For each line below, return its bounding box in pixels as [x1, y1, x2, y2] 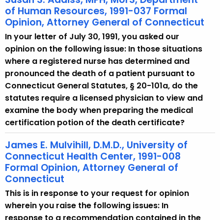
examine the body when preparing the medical [5, 104, 193, 116]
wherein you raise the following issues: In [5, 199, 168, 211]
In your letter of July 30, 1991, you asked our [5, 30, 179, 42]
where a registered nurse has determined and [5, 55, 190, 67]
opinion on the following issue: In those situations [5, 43, 202, 55]
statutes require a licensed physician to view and [5, 92, 203, 104]
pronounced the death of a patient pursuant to [5, 67, 195, 79]
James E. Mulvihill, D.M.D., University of [5, 138, 188, 152]
